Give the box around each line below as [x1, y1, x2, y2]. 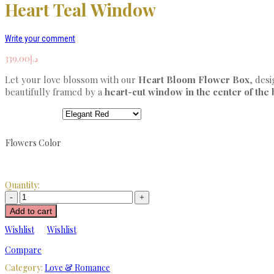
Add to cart [10, 206, 52, 216]
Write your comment [5, 33, 75, 43]
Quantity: [5, 179, 40, 191]
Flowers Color [6, 136, 61, 149]
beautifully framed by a [5, 85, 105, 98]
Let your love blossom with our [5, 73, 138, 86]
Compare [5, 243, 42, 256]
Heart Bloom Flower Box [138, 73, 250, 86]
